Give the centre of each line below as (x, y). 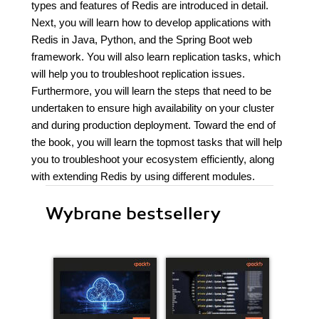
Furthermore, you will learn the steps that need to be (151, 91)
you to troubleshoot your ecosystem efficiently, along (153, 159)
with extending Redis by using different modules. (143, 176)
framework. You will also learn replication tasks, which (156, 57)
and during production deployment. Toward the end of (153, 125)
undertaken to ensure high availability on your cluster (153, 108)
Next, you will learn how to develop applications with (151, 22)
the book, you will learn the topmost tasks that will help (157, 142)
